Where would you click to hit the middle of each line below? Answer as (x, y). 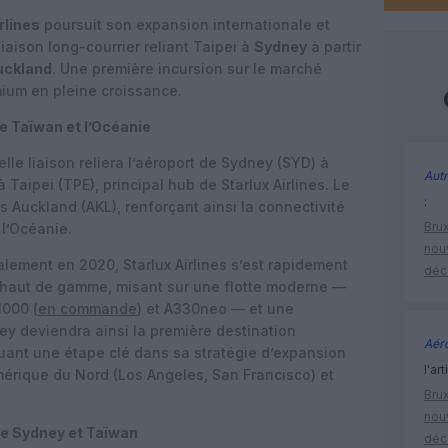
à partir (334, 46)
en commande (87, 308)
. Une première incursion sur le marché (187, 68)
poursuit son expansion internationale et (185, 24)
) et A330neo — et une (215, 308)
